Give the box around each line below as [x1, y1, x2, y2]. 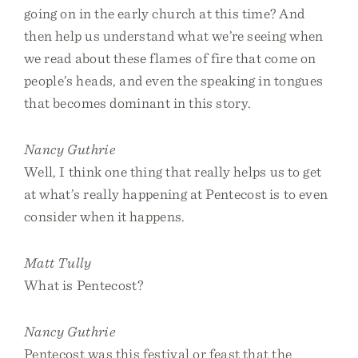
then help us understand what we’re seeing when [24, 27, 324, 44]
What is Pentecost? [24, 276, 143, 293]
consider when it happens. [24, 208, 185, 225]
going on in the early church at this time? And [24, 5, 305, 22]
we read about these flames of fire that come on [24, 50, 316, 66]
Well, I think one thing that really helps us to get [24, 163, 322, 180]
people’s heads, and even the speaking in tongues [24, 72, 324, 89]
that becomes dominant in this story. [24, 94, 252, 111]
